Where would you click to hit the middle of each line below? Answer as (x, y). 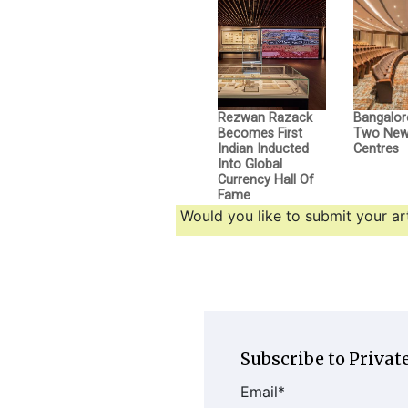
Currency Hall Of (266, 180)
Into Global (250, 165)
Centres (377, 149)
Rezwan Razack (265, 118)
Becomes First (260, 134)
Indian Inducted (263, 149)
